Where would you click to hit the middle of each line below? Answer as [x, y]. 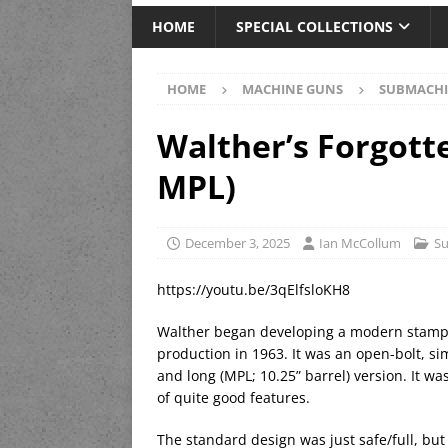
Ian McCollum [360, 243]
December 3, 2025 [237, 243]
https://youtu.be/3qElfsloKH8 [253, 290]
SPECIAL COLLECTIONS [314, 27]
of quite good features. [233, 398]
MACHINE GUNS [292, 89]
